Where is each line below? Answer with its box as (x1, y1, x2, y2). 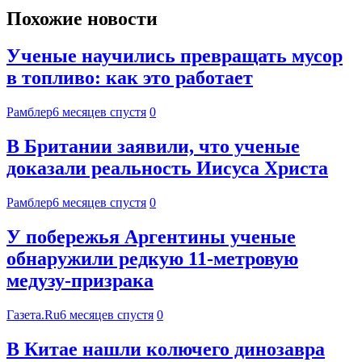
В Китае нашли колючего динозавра (6, 338, 325, 360)
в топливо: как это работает (6, 67, 253, 89)
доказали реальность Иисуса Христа (6, 158, 328, 179)
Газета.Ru (6, 307, 60, 322)
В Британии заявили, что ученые (6, 136, 300, 158)
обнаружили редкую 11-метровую (6, 248, 298, 270)
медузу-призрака (6, 270, 154, 292)
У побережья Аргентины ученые (6, 226, 296, 248)
